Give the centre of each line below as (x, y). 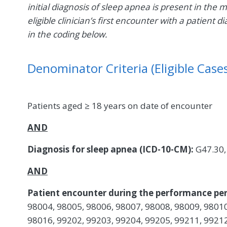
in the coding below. (67, 34)
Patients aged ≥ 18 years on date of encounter (120, 105)
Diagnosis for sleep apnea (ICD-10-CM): (111, 149)
